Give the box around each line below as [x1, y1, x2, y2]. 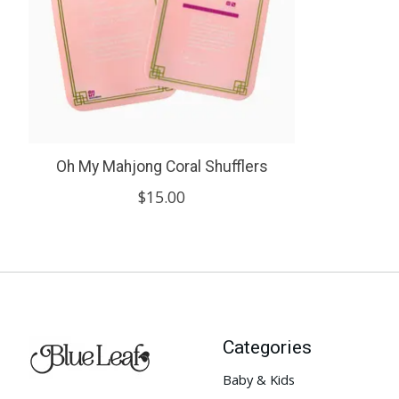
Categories [222, 336, 312, 359]
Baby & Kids [222, 370, 295, 388]
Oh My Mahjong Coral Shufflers [55, 158, 268, 176]
